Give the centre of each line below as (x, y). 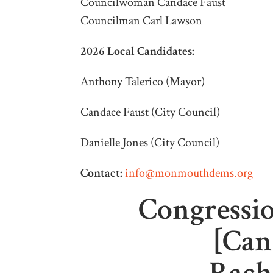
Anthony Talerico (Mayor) (143, 81)
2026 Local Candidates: (137, 51)
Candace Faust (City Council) (150, 112)
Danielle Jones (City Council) (150, 142)
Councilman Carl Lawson (141, 20)
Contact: (103, 173)
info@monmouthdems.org (189, 173)
